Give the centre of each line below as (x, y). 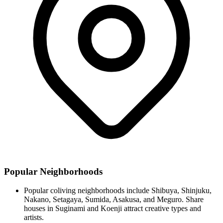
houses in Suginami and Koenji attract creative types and (112, 209)
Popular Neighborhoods (53, 171)
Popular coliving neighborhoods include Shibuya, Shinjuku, (118, 191)
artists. (34, 218)
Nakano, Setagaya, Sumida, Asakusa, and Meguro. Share (114, 200)
